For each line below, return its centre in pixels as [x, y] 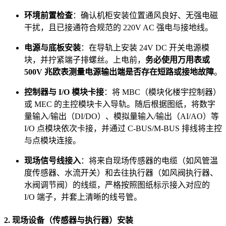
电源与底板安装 [52, 48]
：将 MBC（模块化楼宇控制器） [162, 92]
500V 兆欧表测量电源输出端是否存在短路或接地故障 [119, 72]
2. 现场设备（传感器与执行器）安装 [69, 220]
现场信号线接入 [52, 161]
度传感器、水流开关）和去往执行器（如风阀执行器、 [121, 173]
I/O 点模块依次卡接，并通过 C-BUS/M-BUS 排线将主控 [123, 129]
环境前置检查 [48, 16]
